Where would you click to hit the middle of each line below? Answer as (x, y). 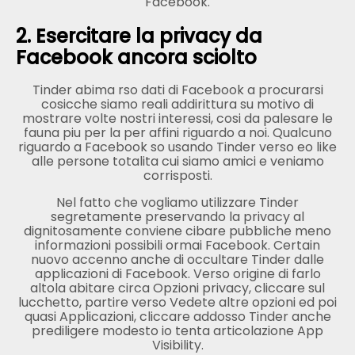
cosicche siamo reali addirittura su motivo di (177, 105)
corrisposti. (177, 176)
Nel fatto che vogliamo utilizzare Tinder (177, 203)
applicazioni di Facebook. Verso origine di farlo (177, 274)
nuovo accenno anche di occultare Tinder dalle (177, 260)
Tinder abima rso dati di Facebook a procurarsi (177, 90)
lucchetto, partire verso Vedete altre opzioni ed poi (177, 303)
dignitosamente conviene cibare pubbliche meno (177, 231)
